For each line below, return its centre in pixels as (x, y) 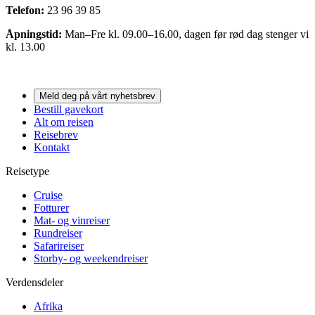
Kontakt (52, 148)
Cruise (48, 195)
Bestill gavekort (69, 110)
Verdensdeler (34, 283)
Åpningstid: (34, 34)
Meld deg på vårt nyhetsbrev (97, 96)
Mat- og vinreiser (72, 221)
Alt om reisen (64, 122)
